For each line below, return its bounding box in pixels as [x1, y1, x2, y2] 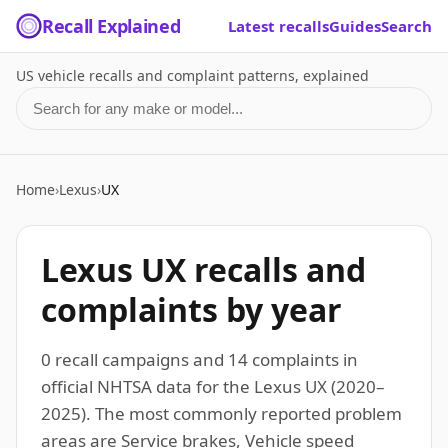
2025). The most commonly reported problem [41, 402, 402, 425]
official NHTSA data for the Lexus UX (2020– [41, 375, 385, 398]
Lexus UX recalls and [41, 248, 366, 291]
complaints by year [41, 288, 342, 331]
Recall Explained [42, 14, 181, 38]
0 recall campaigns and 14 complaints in [41, 348, 358, 371]
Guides [329, 16, 381, 36]
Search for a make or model [15, 87, 226, 109]
